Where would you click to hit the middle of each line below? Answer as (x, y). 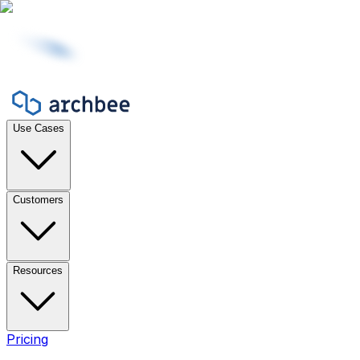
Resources (38, 270)
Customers (38, 200)
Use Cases (39, 128)
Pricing (27, 339)
